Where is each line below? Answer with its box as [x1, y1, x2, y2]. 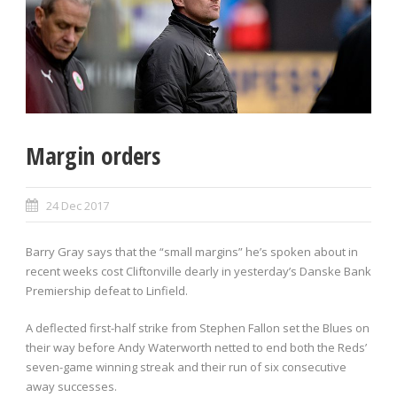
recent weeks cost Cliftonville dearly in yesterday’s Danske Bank [26, 263, 371, 280]
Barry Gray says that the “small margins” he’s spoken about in [26, 244, 358, 261]
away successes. [26, 378, 117, 395]
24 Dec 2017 [46, 198, 109, 214]
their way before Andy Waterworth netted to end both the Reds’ [26, 339, 367, 356]
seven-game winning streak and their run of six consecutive [26, 359, 346, 376]
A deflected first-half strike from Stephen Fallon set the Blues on [26, 320, 370, 337]
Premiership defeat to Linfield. [26, 283, 188, 300]
